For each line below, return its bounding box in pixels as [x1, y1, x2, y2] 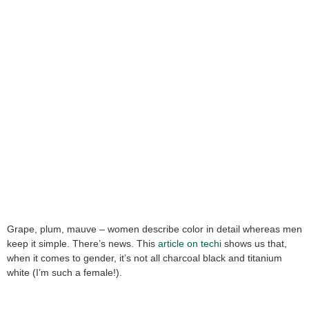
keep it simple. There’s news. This [7, 238, 158, 250]
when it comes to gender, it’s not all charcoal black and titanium [7, 252, 282, 264]
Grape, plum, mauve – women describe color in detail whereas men [7, 223, 302, 235]
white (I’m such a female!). [7, 267, 122, 279]
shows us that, [221, 238, 287, 250]
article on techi [158, 238, 221, 250]
